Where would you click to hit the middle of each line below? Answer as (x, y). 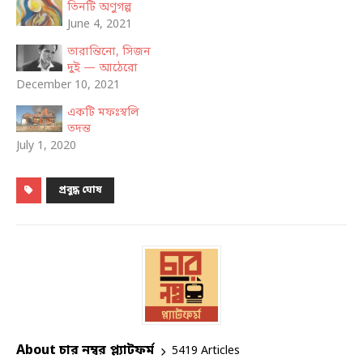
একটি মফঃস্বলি (103, 113)
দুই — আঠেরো (102, 69)
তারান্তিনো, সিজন (109, 53)
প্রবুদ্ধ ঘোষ (80, 191)
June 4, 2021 (99, 25)
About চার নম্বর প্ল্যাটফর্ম (85, 351)
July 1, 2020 (46, 147)
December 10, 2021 (68, 86)
